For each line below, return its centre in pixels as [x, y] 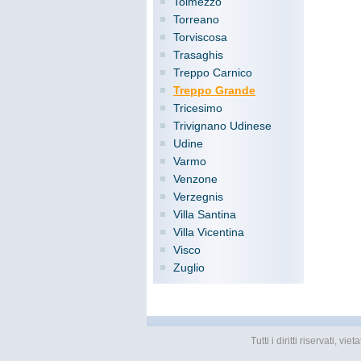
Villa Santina [205, 214]
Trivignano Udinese [222, 126]
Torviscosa [200, 37]
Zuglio [189, 268]
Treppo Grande [214, 90]
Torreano [196, 19]
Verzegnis [198, 197]
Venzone [195, 179]
